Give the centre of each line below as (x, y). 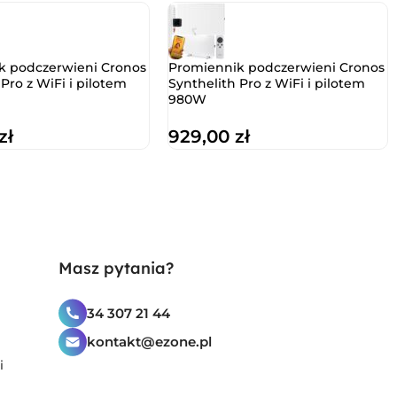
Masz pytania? (116, 269)
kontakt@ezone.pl (149, 342)
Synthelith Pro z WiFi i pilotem (267, 84)
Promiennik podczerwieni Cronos (277, 68)
